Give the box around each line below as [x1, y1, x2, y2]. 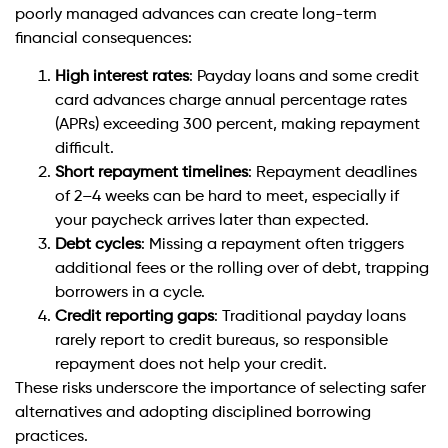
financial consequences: [15, 30, 192, 47]
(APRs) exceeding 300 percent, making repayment [55, 117, 420, 134]
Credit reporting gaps [55, 309, 214, 326]
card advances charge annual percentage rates [55, 93, 407, 110]
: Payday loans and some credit [189, 69, 419, 86]
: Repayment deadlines [248, 165, 417, 182]
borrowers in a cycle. [55, 285, 205, 302]
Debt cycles [55, 237, 141, 254]
